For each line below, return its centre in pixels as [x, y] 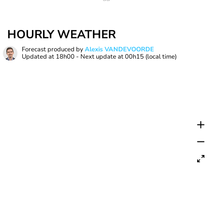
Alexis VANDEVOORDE [119, 49]
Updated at [39, 57]
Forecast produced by [53, 49]
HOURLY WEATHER [62, 34]
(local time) [161, 57]
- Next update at [100, 57]
